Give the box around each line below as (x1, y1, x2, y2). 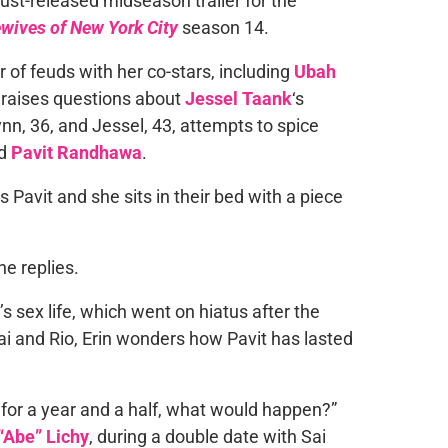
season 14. (177, 17, 269, 38)
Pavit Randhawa (10, 142, 142, 163)
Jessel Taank (184, 88, 292, 109)
